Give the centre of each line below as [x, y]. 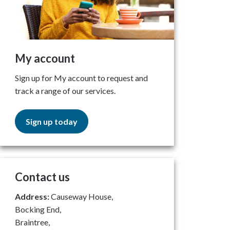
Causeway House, [82, 196]
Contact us [43, 177]
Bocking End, [38, 209]
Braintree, [33, 222]
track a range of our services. [65, 91]
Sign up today [52, 121]
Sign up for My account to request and [82, 78]
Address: [32, 196]
